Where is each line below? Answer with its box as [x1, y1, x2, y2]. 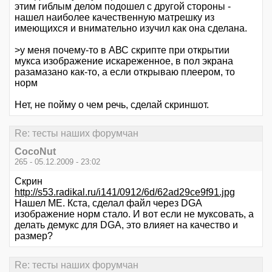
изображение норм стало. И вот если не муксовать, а [15, 209, 254, 220]
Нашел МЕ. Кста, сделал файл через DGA [15, 198, 202, 209]
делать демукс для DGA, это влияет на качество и [15, 220, 238, 231]
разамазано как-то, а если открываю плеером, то [15, 67, 235, 77]
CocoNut [15, 146, 56, 157]
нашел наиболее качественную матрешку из [15, 12, 214, 22]
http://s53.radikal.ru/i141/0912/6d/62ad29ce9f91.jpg [15, 187, 235, 198]
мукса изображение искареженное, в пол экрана [15, 56, 233, 66]
